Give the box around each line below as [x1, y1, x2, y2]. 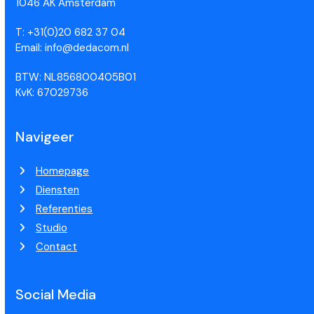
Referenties [36, 202, 93, 216]
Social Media [15, 285, 97, 303]
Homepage [36, 164, 90, 178]
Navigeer [15, 128, 75, 146]
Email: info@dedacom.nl [15, 41, 130, 55]
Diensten [36, 183, 80, 197]
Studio [36, 221, 68, 235]
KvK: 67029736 [15, 86, 89, 100]
